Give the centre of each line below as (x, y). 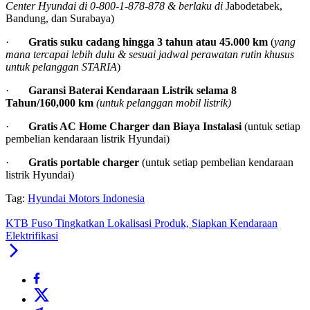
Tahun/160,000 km (51, 103)
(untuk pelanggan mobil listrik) (164, 103)
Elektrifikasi (32, 236)
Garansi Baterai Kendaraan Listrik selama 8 (133, 91)
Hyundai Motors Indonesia (86, 199)
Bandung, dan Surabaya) (60, 19)
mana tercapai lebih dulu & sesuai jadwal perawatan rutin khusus (150, 55)
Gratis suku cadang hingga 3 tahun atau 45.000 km (149, 42)
